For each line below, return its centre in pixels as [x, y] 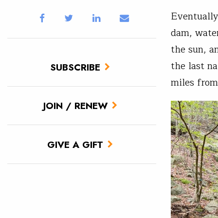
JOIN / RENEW [75, 106]
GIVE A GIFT [75, 144]
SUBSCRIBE [75, 67]
